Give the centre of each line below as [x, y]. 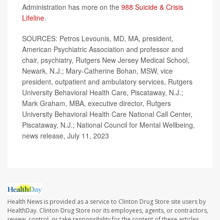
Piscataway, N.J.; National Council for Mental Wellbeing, [109, 125]
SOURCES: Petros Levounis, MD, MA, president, [98, 38]
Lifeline [33, 18]
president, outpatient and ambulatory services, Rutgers [107, 82]
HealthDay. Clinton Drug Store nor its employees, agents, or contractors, [108, 211]
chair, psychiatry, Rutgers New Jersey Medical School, [106, 60]
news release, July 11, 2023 [66, 136]
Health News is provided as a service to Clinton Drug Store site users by [107, 202]
